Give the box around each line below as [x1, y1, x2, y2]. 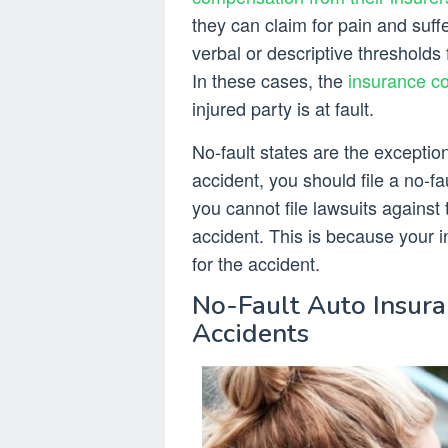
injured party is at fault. [192, 95, 374, 122]
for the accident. [192, 250, 320, 277]
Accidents [192, 316, 309, 352]
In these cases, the [192, 67, 348, 94]
